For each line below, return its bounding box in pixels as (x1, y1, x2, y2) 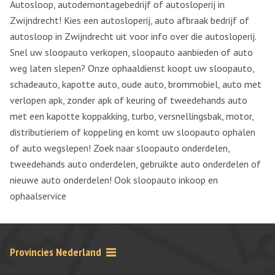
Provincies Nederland (10, 245, 101, 260)
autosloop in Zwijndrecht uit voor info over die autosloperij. (10, 30, 256, 43)
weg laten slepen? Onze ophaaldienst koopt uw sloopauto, (10, 62, 254, 75)
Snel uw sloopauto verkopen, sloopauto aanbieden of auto (10, 46, 253, 59)
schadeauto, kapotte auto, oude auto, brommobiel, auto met (10, 78, 261, 91)
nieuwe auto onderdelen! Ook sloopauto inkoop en (10, 174, 218, 187)
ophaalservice (10, 190, 66, 203)
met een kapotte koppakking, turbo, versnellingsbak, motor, (10, 110, 254, 123)
